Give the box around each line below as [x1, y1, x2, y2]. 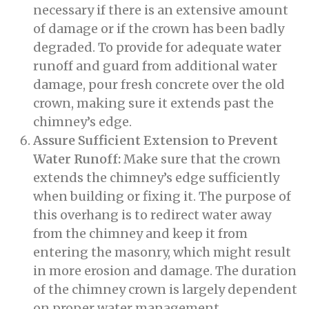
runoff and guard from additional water [33, 58, 277, 74]
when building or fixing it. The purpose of [33, 188, 291, 204]
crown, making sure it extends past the [33, 95, 274, 111]
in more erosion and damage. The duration [33, 263, 297, 279]
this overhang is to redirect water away [33, 207, 271, 223]
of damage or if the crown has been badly [33, 21, 284, 37]
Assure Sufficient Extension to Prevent [33, 132, 278, 148]
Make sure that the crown [123, 151, 281, 167]
